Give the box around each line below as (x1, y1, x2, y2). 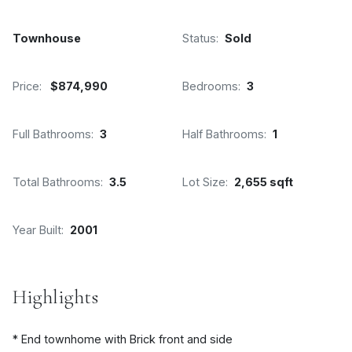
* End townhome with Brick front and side (13, 332, 233, 346)
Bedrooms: (182, 79, 240, 93)
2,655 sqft (234, 174, 293, 189)
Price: (13, 79, 42, 93)
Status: (182, 31, 218, 45)
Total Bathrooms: (13, 174, 103, 189)
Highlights (13, 284, 98, 309)
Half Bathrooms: (182, 126, 266, 141)
